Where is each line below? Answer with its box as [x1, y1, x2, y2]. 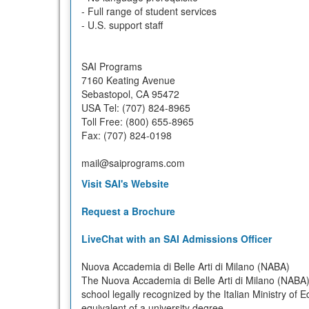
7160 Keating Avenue [81, 73, 175, 88]
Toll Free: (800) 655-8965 [81, 114, 194, 129]
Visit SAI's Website [81, 177, 169, 191]
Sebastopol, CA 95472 [81, 87, 179, 101]
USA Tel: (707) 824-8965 [81, 101, 190, 115]
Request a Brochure [81, 204, 175, 219]
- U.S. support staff [81, 18, 163, 32]
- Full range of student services [81, 4, 217, 19]
